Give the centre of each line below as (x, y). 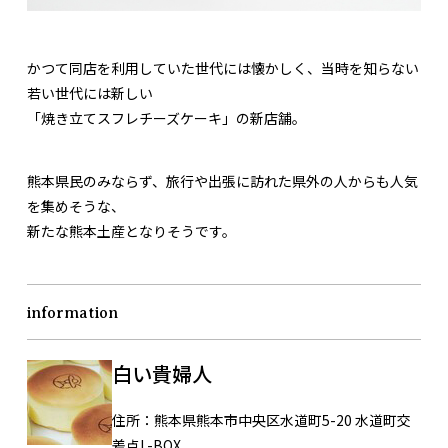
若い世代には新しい (90, 93)
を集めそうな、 (76, 206)
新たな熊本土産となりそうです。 (131, 231)
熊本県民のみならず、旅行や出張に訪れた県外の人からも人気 (222, 181)
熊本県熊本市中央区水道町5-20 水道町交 (282, 420)
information (72, 313)
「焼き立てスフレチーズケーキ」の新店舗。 (166, 118)
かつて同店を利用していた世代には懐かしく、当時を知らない (223, 68)
